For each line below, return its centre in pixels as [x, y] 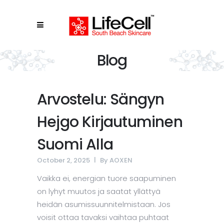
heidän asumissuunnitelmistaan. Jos [104, 204]
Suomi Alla [75, 144]
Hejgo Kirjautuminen [110, 122]
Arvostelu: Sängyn [101, 99]
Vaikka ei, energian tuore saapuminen [106, 178]
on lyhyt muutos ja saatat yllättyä [99, 191]
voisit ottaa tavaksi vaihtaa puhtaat [103, 217]
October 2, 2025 [63, 160]
